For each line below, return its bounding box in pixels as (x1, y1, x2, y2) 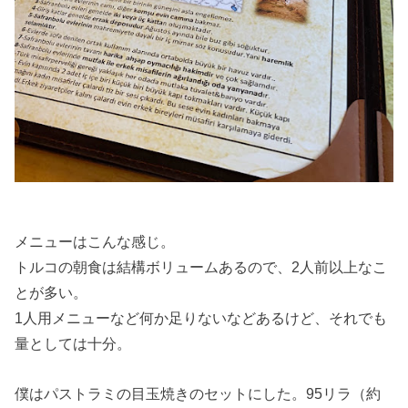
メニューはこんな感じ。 (15, 233, 176, 250)
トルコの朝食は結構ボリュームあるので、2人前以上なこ (15, 259, 388, 276)
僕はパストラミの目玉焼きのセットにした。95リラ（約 (15, 384, 382, 402)
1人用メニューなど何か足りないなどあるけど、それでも (15, 310, 388, 327)
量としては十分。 (15, 335, 132, 352)
